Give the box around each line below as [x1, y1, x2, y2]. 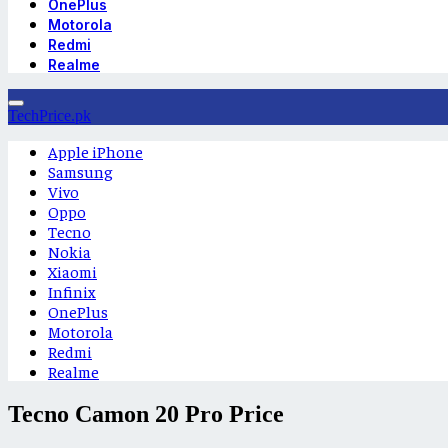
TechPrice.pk [8, 107, 91, 124]
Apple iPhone [48, 141, 143, 161]
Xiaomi [48, 261, 97, 281]
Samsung [48, 161, 113, 181]
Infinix [48, 281, 96, 301]
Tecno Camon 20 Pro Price [8, 400, 284, 427]
